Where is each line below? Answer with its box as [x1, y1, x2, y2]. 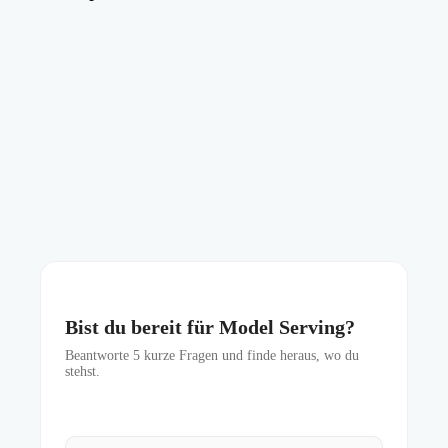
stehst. [65, 364, 100, 380]
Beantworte [65, 348, 133, 364]
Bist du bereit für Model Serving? [65, 316, 355, 339]
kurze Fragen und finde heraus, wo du [140, 348, 359, 364]
